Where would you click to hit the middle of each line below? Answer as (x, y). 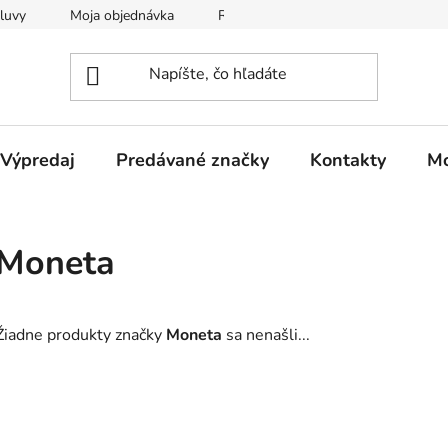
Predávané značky (192, 159)
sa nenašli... (266, 335)
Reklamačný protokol (283, 15)
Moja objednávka (122, 15)
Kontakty (348, 159)
